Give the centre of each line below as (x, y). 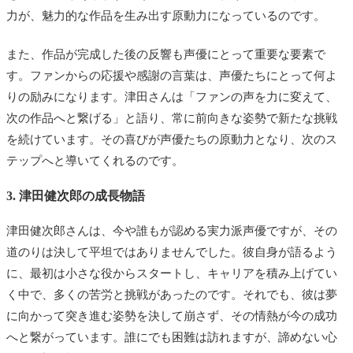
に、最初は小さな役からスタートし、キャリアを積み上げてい (172, 273)
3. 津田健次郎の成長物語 (76, 195)
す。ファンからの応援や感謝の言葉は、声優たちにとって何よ (172, 75)
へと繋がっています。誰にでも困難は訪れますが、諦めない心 (172, 337)
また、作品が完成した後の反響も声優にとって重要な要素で (166, 54)
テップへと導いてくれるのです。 (95, 160)
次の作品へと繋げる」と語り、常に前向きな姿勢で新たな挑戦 (172, 118)
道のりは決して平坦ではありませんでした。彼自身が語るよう (172, 252)
